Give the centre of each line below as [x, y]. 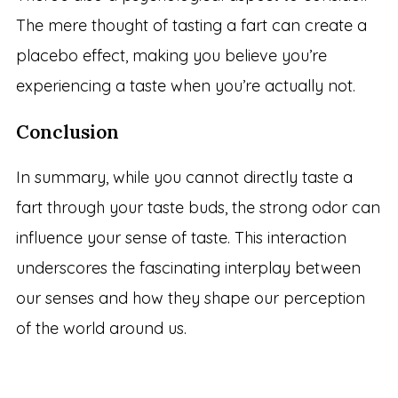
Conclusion [67, 132]
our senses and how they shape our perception [190, 298]
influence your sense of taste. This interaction [181, 238]
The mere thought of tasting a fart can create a [191, 26]
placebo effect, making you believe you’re [171, 56]
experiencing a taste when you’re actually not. [185, 86]
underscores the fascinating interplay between [188, 268]
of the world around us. [101, 329]
